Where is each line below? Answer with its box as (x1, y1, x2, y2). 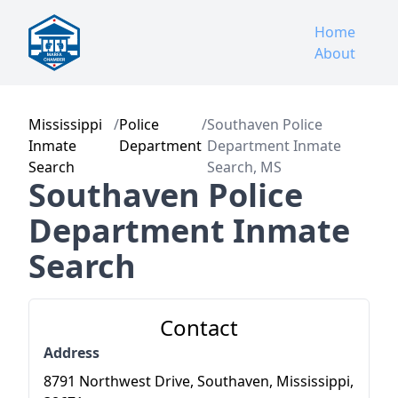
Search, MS (207, 157, 283, 177)
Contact (160, 313, 238, 342)
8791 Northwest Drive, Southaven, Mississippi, (44, 371, 354, 391)
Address (44, 343, 99, 362)
